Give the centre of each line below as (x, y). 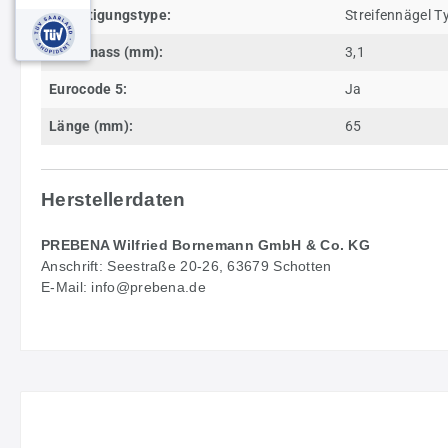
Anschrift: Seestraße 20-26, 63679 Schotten (186, 265)
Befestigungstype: (110, 14)
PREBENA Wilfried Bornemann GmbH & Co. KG (205, 244)
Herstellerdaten (113, 199)
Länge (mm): (91, 125)
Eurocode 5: (88, 88)
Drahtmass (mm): (106, 51)
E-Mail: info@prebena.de (123, 286)
